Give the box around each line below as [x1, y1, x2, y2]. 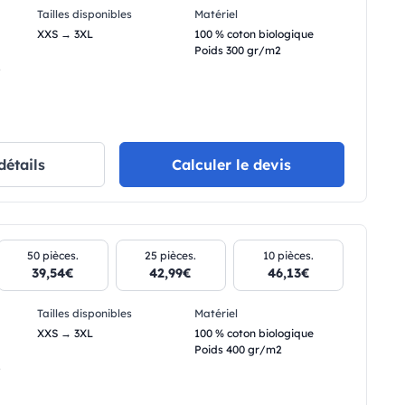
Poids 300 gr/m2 [193, 43, 281, 58]
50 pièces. [27, 248, 80, 262]
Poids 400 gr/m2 [193, 342, 282, 356]
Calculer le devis [172, 155, 292, 174]
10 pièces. [263, 248, 315, 262]
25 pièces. [145, 248, 197, 262]
